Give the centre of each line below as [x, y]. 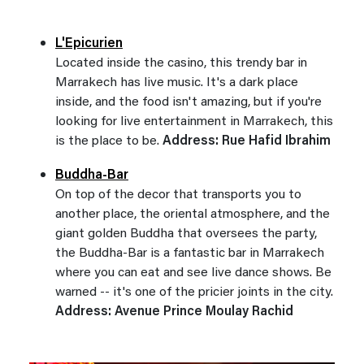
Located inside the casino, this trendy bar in [181, 63]
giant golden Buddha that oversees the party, [186, 234]
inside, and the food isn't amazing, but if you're [188, 102]
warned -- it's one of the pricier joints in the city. [194, 292]
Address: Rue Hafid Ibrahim [245, 141]
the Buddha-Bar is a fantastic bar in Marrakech [190, 253]
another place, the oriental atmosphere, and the [193, 214]
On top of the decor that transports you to [178, 195]
